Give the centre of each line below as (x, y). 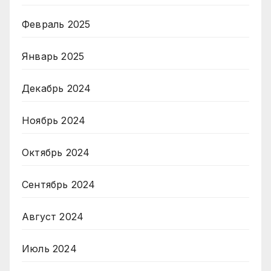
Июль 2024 (49, 248)
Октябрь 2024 (56, 152)
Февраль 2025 (56, 24)
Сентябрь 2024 (59, 184)
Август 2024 (53, 216)
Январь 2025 (53, 56)
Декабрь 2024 (57, 88)
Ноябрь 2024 (54, 120)
